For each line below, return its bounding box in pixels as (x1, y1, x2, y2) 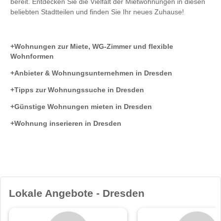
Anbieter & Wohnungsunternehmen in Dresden (14, 69, 172, 77)
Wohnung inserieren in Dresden (14, 119, 121, 127)
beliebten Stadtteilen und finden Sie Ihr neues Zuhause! (10, 8, 184, 16)
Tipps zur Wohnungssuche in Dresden (14, 85, 144, 94)
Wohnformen (10, 52, 54, 61)
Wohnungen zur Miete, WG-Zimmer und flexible (14, 42, 173, 51)
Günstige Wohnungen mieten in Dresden (14, 102, 152, 110)
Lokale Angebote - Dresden (9, 187, 145, 199)
